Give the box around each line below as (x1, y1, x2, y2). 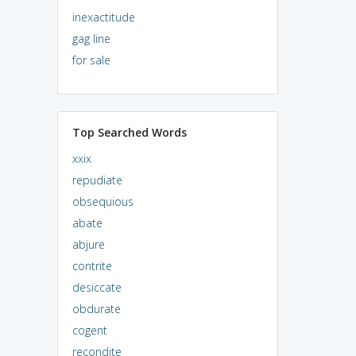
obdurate (72, 300, 121, 316)
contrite (72, 257, 112, 273)
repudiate (72, 172, 122, 188)
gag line (72, 30, 110, 46)
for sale (72, 52, 110, 68)
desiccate (72, 279, 122, 295)
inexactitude (72, 9, 135, 25)
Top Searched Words (72, 124, 187, 140)
